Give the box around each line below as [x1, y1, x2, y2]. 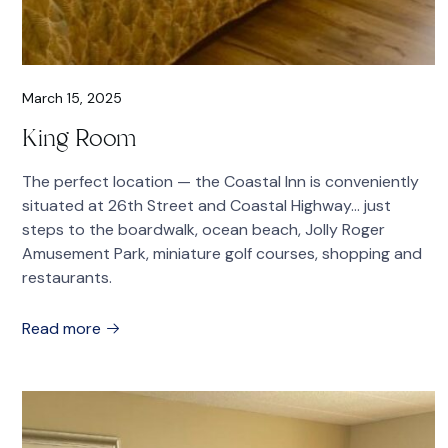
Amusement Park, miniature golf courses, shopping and [22, 243, 422, 264]
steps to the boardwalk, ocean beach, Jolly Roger [22, 219, 385, 240]
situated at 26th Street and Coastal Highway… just [22, 195, 391, 216]
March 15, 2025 [22, 89, 122, 107]
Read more [22, 318, 105, 339]
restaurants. [22, 267, 112, 288]
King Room [22, 122, 137, 154]
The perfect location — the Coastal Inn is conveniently [22, 171, 419, 192]
